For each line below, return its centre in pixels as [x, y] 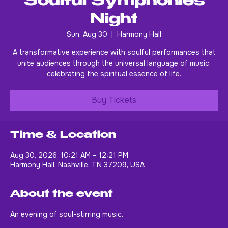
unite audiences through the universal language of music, [114, 81]
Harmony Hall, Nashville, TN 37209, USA [77, 182]
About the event [62, 212]
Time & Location [63, 153]
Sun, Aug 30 [87, 52]
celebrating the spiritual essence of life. [114, 91]
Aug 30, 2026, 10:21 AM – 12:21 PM [69, 173]
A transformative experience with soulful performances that [114, 70]
